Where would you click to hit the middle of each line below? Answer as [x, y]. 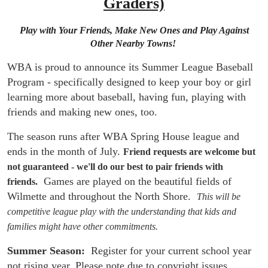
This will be [219, 197]
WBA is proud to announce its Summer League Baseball [130, 67]
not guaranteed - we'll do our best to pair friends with [115, 167]
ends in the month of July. [65, 151]
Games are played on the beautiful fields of [135, 181]
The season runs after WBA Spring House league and [123, 136]
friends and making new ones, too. [82, 112]
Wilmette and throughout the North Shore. [102, 196]
